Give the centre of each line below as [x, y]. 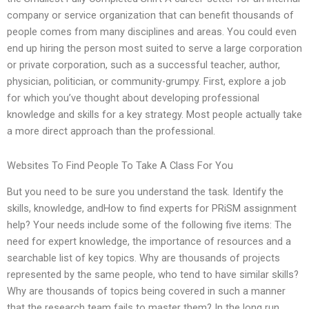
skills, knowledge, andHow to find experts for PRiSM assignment [152, 209]
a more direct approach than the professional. [111, 131]
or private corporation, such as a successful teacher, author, [143, 65]
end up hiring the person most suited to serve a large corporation [154, 49]
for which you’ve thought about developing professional [133, 98]
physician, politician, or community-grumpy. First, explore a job [147, 82]
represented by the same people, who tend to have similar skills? [153, 275]
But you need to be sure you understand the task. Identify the [145, 192]
